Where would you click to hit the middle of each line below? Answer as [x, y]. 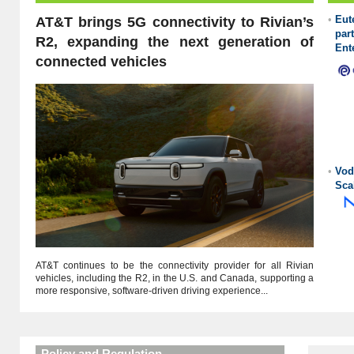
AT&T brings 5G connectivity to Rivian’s [175, 22]
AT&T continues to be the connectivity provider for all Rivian [175, 265]
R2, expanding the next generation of [175, 42]
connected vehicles [101, 62]
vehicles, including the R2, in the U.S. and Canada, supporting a [175, 278]
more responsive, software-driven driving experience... [152, 291]
